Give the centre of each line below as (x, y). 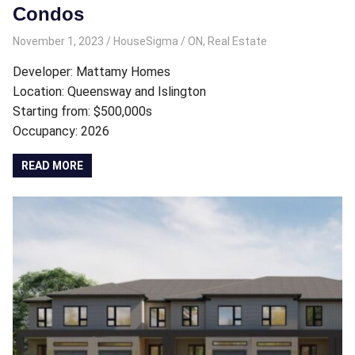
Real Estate (237, 41)
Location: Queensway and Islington (109, 91)
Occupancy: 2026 (61, 131)
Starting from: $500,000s (82, 111)
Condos (48, 14)
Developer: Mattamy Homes (92, 71)
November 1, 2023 (58, 41)
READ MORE (53, 165)
